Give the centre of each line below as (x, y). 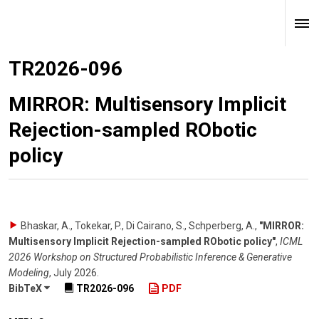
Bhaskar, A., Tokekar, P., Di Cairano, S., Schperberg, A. (138, 226)
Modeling (29, 273)
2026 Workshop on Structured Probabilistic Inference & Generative (150, 257)
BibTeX (26, 289)
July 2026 (75, 273)
